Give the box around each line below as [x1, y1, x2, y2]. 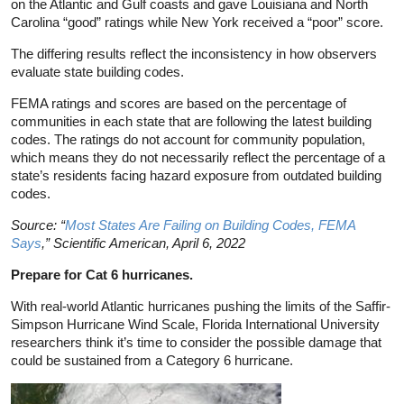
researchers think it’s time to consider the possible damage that [11, 334, 381, 350]
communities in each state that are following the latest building [11, 113, 372, 129]
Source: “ [11, 216, 65, 233]
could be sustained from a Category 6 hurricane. [11, 352, 293, 368]
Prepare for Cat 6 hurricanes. [11, 266, 193, 282]
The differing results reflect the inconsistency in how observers [11, 45, 377, 61]
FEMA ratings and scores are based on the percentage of [11, 95, 346, 111]
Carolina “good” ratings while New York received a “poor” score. [11, 14, 383, 30]
